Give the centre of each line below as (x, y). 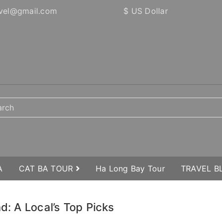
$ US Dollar (146, 11)
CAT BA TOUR (47, 168)
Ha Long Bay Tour (130, 168)
